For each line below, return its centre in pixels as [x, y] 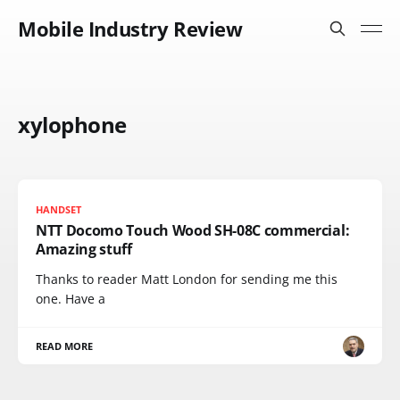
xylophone [72, 125]
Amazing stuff [84, 249]
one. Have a [71, 299]
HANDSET [59, 209]
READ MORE [65, 346]
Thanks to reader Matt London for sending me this [187, 279]
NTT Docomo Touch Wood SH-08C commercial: [193, 230]
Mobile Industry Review [130, 29]
